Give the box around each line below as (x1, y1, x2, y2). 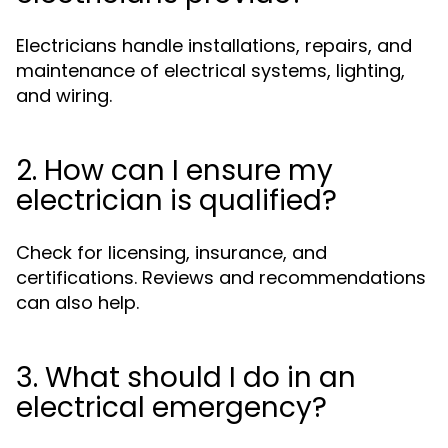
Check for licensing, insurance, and (16, 240, 327, 265)
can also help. (16, 290, 139, 315)
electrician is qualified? (16, 181, 337, 220)
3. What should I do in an (16, 358, 356, 397)
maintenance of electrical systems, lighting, (16, 58, 405, 83)
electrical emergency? (16, 388, 327, 427)
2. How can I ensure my (16, 151, 333, 190)
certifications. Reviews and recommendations (16, 265, 426, 290)
